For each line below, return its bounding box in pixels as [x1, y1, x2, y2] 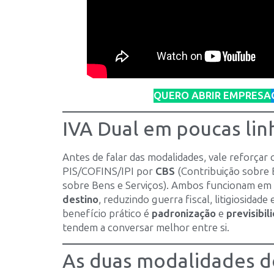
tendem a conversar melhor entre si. [62, 221, 229, 234]
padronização [152, 207, 216, 220]
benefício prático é [62, 207, 152, 220]
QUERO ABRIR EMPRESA [154, 89, 271, 102]
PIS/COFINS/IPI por [62, 165, 155, 177]
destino [62, 193, 98, 206]
